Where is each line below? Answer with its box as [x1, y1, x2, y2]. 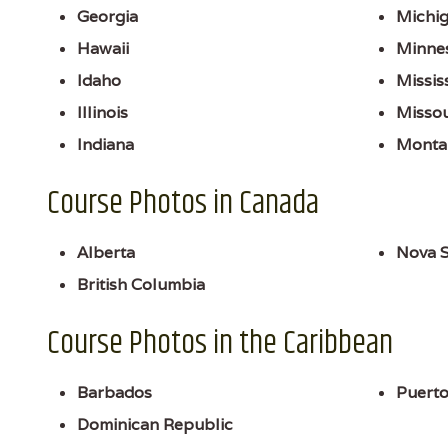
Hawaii [77, 38, 129, 60]
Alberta [77, 242, 135, 264]
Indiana [77, 134, 134, 156]
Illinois [77, 102, 128, 124]
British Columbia [77, 274, 205, 296]
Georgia [77, 6, 138, 28]
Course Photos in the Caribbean [47, 319, 393, 369]
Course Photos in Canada [47, 179, 319, 229]
